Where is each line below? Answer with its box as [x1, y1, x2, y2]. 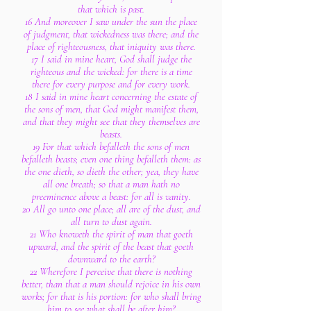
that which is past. [78, 3, 144, 15]
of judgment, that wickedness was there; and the [24, 28, 199, 40]
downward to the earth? [67, 253, 155, 265]
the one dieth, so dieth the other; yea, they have [24, 165, 199, 178]
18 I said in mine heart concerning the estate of [25, 90, 197, 103]
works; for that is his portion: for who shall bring [21, 290, 201, 303]
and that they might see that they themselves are [22, 115, 200, 128]
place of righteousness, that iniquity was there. [26, 40, 196, 53]
